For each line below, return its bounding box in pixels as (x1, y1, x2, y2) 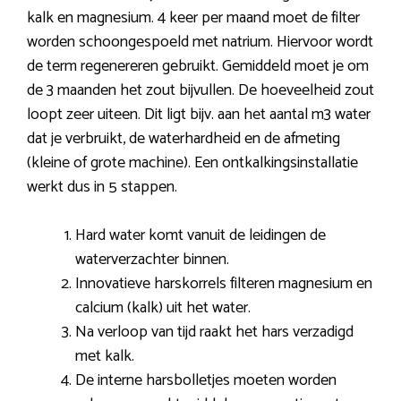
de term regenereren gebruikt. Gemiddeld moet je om (27, 52, 369, 80)
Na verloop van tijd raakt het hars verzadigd (75, 318, 354, 346)
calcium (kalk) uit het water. (75, 294, 251, 321)
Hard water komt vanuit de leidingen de (75, 221, 326, 249)
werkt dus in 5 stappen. (27, 173, 177, 200)
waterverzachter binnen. (75, 245, 229, 273)
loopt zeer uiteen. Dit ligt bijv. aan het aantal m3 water (27, 100, 371, 128)
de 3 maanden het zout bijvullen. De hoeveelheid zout (27, 76, 374, 104)
